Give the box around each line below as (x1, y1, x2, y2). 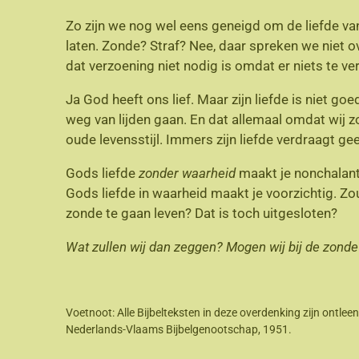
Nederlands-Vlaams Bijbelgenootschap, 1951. (66, 322, 292, 336)
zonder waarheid (139, 164, 236, 181)
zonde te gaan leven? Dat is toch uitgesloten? (66, 204, 337, 221)
